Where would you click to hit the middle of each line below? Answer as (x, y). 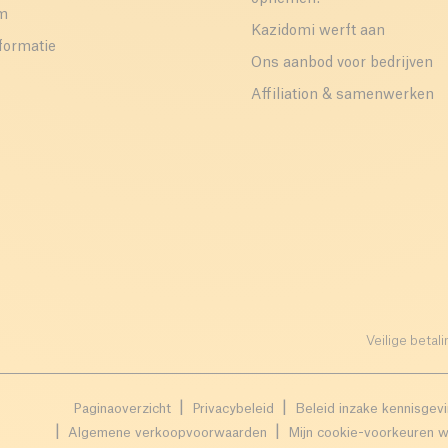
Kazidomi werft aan (317, 30)
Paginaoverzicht (122, 408)
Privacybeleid (233, 408)
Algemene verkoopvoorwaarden (167, 432)
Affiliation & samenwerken (342, 94)
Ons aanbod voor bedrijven (341, 62)
